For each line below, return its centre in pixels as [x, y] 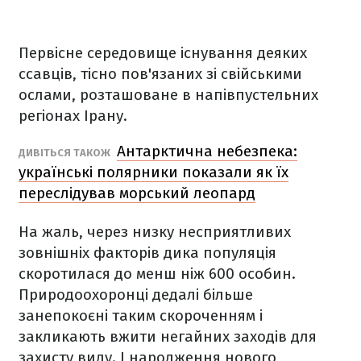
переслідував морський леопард [137, 193]
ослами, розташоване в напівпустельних [168, 95]
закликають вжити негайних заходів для [168, 336]
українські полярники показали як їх [154, 172]
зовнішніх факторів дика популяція [147, 253]
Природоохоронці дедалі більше [136, 295]
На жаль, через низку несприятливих [155, 232]
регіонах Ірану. [75, 116]
